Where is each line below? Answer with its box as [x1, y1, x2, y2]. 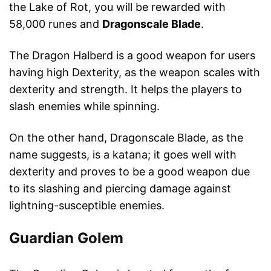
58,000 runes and [9, 18, 102, 31]
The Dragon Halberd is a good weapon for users [9, 49, 255, 62]
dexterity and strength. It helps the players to [9, 83, 242, 96]
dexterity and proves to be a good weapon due [9, 165, 250, 178]
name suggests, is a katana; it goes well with [9, 148, 237, 162]
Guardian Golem [9, 229, 123, 247]
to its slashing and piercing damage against [9, 182, 231, 195]
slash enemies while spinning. [9, 100, 160, 113]
